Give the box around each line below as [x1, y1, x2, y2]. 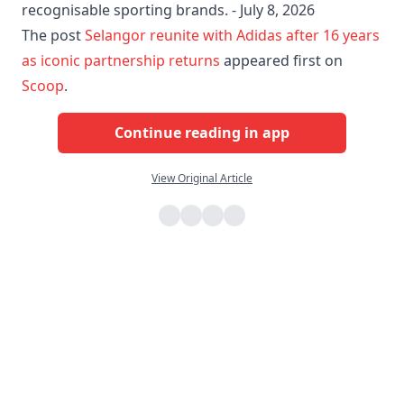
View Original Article [151, 170, 252, 186]
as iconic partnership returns [22, 50, 220, 70]
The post [22, 24, 85, 45]
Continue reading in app [115, 123, 289, 143]
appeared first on [220, 50, 343, 70]
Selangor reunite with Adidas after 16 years [85, 24, 380, 45]
